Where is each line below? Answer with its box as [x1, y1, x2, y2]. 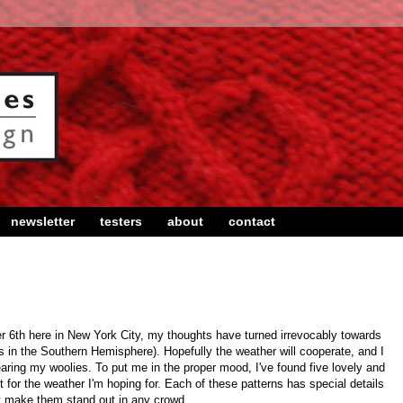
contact [228, 214, 275, 229]
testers [100, 214, 142, 229]
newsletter [11, 214, 75, 229]
